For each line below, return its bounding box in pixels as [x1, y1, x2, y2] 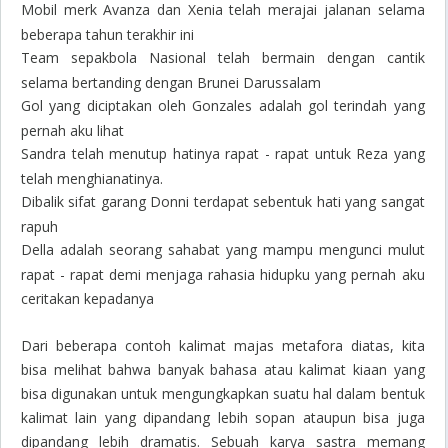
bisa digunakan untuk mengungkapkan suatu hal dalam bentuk [21, 384, 425, 403]
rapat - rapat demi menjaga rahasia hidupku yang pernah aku [21, 265, 425, 283]
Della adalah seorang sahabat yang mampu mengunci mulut [21, 240, 425, 259]
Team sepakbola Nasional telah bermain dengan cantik [21, 48, 425, 67]
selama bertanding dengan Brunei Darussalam [21, 73, 321, 91]
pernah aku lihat [21, 121, 124, 139]
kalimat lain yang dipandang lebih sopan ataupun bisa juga [21, 408, 425, 427]
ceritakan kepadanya [21, 289, 154, 307]
